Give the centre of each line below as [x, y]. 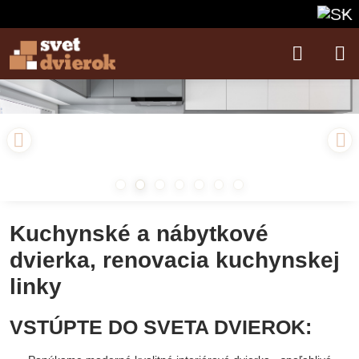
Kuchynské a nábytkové [139, 233]
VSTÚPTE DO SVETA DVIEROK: [161, 327]
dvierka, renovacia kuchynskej [175, 260]
